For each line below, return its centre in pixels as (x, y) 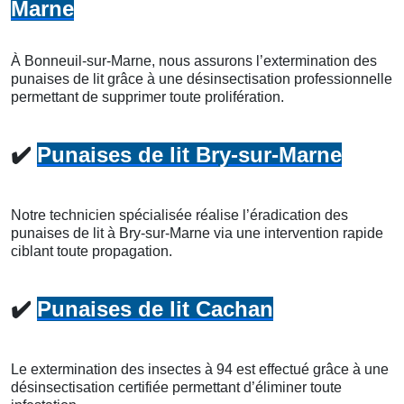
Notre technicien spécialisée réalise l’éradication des (179, 216)
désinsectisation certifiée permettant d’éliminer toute (176, 388)
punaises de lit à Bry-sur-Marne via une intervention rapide (197, 234)
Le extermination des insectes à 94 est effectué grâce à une (200, 370)
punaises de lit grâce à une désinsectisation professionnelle (202, 79)
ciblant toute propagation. (92, 252)
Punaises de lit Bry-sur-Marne (189, 155)
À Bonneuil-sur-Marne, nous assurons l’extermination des (194, 61)
